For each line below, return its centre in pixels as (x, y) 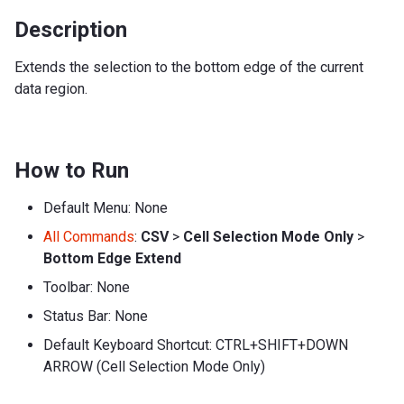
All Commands (89, 236)
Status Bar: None (96, 316)
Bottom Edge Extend (112, 258)
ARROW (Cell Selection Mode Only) (154, 366)
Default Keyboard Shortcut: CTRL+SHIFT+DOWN (196, 344)
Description (71, 29)
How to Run (72, 170)
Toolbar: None (87, 287)
